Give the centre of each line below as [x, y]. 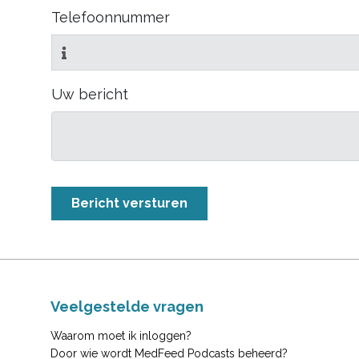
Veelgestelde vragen [127, 307]
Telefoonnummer [111, 17]
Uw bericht [90, 94]
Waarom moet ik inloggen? [121, 336]
